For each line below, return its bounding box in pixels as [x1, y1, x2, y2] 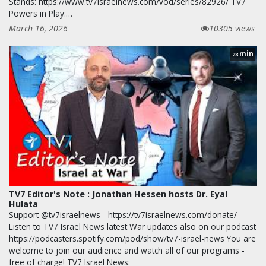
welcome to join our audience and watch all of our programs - [9, 244, 245, 256]
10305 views [209, 22, 255, 34]
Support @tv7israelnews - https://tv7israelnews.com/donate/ [9, 208, 237, 220]
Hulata [9, 198, 38, 210]
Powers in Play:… [9, 7, 72, 19]
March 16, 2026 [9, 22, 68, 34]
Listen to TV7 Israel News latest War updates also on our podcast [9, 220, 256, 232]
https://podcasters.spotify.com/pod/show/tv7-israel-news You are [9, 232, 256, 244]
